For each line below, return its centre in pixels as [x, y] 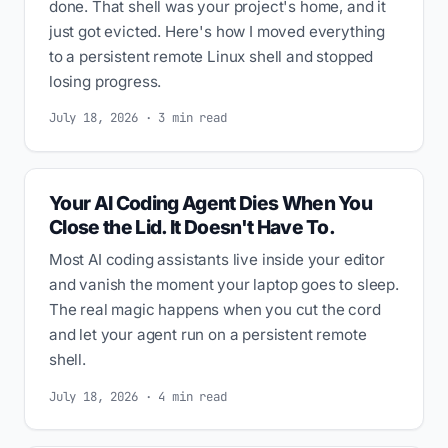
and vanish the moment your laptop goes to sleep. [224, 285]
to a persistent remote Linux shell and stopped [211, 56]
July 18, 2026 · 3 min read [138, 118]
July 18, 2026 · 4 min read [138, 396]
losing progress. [105, 81]
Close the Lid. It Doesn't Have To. [192, 227]
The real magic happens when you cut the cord [215, 310]
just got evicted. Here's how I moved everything [217, 31]
